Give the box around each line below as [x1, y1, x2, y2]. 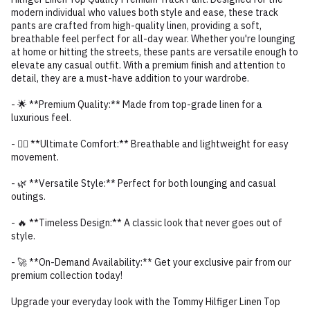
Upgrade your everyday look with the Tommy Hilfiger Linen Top [11, 295, 280, 309]
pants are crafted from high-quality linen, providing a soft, [11, 19, 262, 33]
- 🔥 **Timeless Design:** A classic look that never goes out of [11, 217, 282, 230]
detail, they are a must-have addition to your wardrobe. [11, 72, 249, 85]
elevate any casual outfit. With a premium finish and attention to [11, 59, 286, 72]
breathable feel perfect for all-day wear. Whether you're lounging [11, 33, 295, 46]
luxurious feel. [11, 111, 71, 125]
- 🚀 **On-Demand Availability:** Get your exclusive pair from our [11, 256, 291, 269]
